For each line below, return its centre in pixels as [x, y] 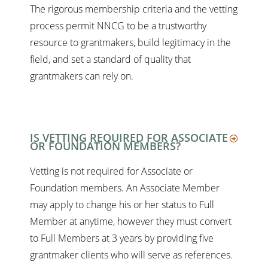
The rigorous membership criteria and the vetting [134, 9]
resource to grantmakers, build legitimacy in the [130, 43]
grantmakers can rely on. [82, 76]
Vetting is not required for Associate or [111, 171]
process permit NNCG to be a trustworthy [118, 26]
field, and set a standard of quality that [110, 60]
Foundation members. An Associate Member [125, 188]
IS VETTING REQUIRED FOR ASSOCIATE [129, 138]
